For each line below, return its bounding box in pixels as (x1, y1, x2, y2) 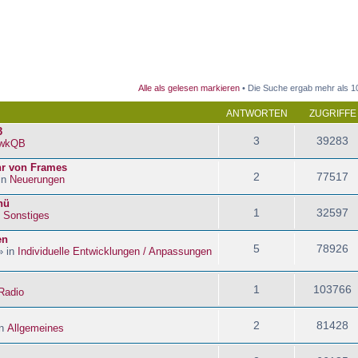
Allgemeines (7, 321, 64, 334)
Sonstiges (3, 209, 50, 221)
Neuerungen (10, 173, 65, 185)
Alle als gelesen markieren (138, 82, 240, 93)
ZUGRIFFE (308, 107, 356, 119)
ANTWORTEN (225, 107, 288, 119)
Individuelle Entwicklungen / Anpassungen (18, 245, 212, 257)
